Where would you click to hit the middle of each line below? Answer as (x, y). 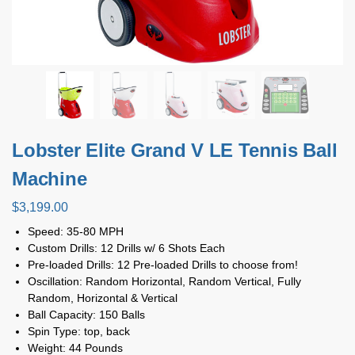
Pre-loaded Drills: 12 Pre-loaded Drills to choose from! (163, 264)
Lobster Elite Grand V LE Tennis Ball (175, 150)
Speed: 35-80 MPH (76, 231)
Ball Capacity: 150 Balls (86, 314)
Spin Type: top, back (79, 331)
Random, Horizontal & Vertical (103, 298)
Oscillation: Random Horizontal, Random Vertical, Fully (164, 281)
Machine (50, 179)
